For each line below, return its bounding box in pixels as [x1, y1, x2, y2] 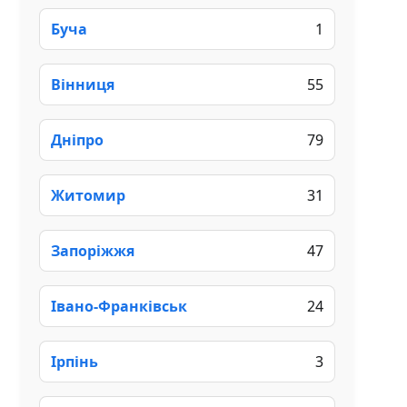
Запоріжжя [51, 240, 134, 261]
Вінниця [51, 74, 114, 94]
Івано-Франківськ [51, 295, 187, 316]
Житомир [51, 184, 125, 205]
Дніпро [51, 129, 104, 150]
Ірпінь [51, 351, 98, 372]
